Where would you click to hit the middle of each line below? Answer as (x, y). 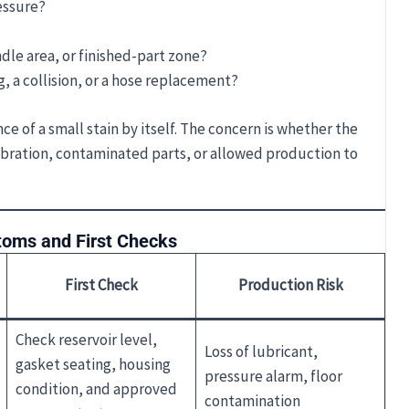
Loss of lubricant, (261, 351)
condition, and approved (96, 388)
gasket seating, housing (93, 364)
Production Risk (290, 284)
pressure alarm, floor (273, 376)
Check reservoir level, (86, 339)
